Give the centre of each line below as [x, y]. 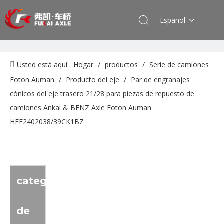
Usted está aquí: [43, 65]
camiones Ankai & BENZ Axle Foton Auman [81, 108]
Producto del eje [93, 80]
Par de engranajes [160, 80]
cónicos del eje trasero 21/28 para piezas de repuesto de [102, 94]
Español [172, 20]
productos [121, 65]
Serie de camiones [179, 65]
